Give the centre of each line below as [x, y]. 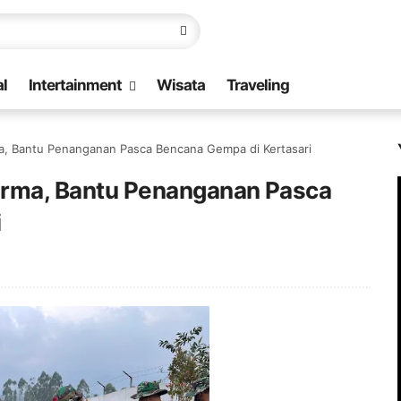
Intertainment [75, 85]
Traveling [258, 85]
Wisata [181, 85]
